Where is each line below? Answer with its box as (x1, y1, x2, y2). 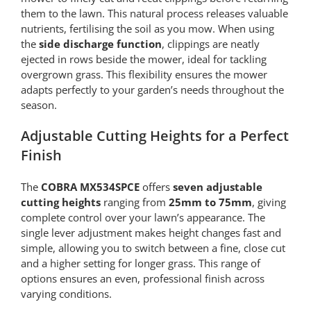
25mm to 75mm (168, 195, 252, 210)
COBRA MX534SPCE (40, 180, 140, 194)
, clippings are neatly (161, 37, 260, 51)
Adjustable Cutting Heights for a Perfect (20, 126, 289, 146)
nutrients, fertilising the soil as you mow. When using (20, 22, 274, 36)
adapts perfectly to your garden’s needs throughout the (20, 83, 284, 97)
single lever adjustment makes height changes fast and (20, 226, 281, 240)
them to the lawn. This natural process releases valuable (20, 6, 288, 21)
